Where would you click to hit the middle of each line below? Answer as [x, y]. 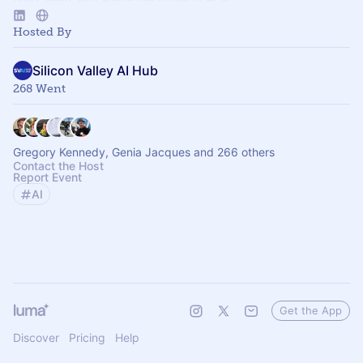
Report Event [47, 177]
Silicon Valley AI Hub [95, 70]
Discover [36, 337]
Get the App [311, 310]
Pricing [87, 337]
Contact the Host [58, 166]
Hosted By [42, 32]
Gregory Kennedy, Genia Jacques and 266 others [144, 152]
